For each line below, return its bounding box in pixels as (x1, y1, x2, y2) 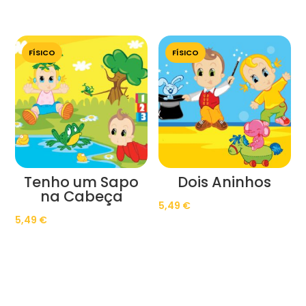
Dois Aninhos (178, 172, 272, 193)
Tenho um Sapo (24, 172, 139, 193)
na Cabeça (40, 186, 123, 207)
